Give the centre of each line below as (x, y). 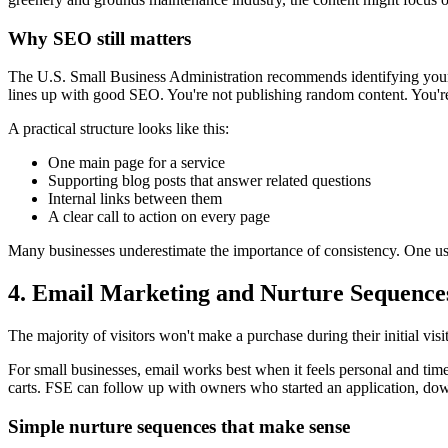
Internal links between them (135, 199)
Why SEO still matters (99, 38)
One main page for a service (136, 163)
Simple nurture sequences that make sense (179, 426)
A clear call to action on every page (159, 217)
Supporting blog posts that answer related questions (209, 181)
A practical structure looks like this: (118, 129)
